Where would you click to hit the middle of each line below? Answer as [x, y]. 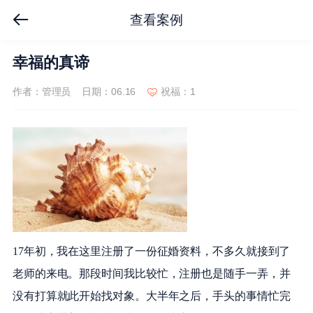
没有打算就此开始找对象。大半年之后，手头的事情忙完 [151, 296]
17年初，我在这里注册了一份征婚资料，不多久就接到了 [151, 252]
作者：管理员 [42, 92]
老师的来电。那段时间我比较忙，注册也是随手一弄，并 [151, 274]
